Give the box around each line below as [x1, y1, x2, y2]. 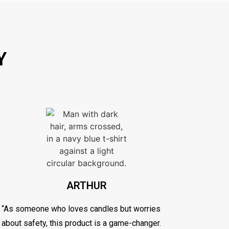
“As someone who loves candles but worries [1, 203, 161, 214]
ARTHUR [66, 179, 107, 192]
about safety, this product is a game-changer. [1, 218, 161, 228]
